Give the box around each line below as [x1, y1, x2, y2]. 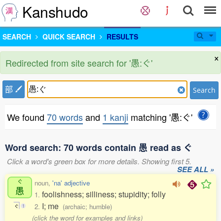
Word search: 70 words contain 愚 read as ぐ [5, 141, 192, 154]
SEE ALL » [177, 164, 214, 175]
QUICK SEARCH [42, 32, 95, 41]
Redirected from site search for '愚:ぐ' [5, 56, 152, 69]
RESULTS [107, 32, 138, 41]
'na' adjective [52, 178, 90, 187]
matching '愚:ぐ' [128, 110, 192, 123]
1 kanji [103, 110, 128, 123]
